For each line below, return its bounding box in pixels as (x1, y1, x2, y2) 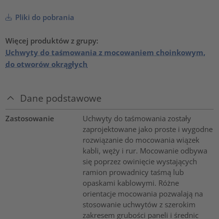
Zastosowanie (5, 113, 55, 124)
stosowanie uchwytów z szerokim (82, 199, 196, 210)
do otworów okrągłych (5, 59, 88, 69)
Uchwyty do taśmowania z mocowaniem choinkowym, (5, 47, 206, 57)
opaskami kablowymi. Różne (82, 178, 179, 188)
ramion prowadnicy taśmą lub (82, 167, 184, 177)
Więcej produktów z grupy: (5, 35, 99, 45)
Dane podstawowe (20, 92, 102, 105)
